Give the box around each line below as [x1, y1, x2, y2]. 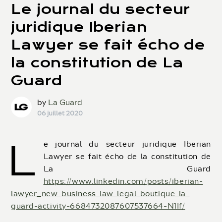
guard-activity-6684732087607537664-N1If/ [11, 202, 185, 211]
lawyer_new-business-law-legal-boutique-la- [11, 190, 190, 199]
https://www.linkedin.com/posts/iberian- [43, 177, 203, 186]
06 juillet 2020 [37, 110, 83, 117]
